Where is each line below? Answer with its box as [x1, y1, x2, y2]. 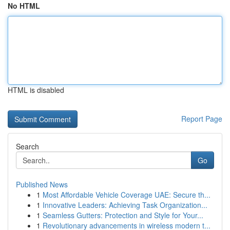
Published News [16, 179, 68, 189]
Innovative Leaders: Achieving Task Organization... [43, 200, 207, 210]
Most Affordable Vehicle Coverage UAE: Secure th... [43, 189, 210, 200]
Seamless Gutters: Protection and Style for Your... [43, 210, 203, 220]
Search [16, 141, 39, 151]
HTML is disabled [8, 85, 64, 95]
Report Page [181, 113, 222, 124]
